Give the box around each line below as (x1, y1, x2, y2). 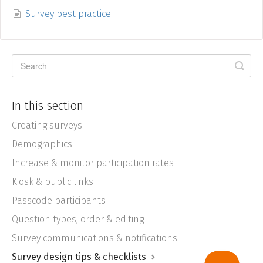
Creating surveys (12, 120, 82, 131)
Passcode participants (12, 195, 106, 207)
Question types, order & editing (12, 214, 144, 225)
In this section (12, 99, 83, 113)
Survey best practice (25, 8, 111, 20)
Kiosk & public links (12, 176, 93, 188)
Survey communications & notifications (12, 232, 177, 244)
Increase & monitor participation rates (12, 157, 174, 169)
